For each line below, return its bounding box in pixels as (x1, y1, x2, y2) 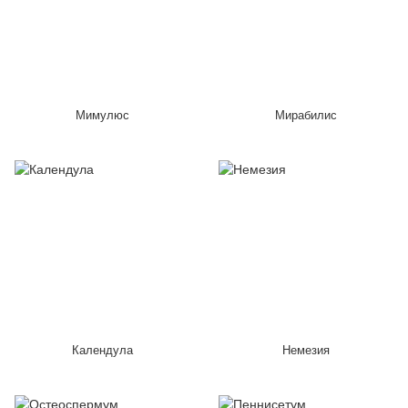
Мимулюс (75, 108, 129, 122)
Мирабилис (275, 108, 337, 122)
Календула (71, 343, 133, 357)
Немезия (282, 343, 330, 357)
